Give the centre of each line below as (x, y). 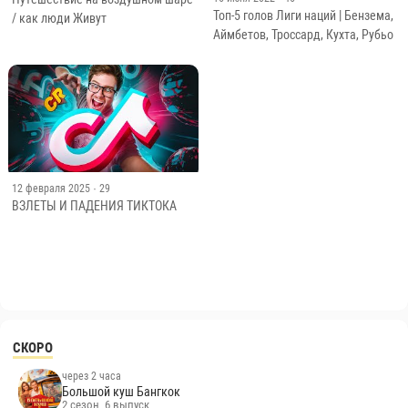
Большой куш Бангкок (122, 391)
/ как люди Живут (59, 19)
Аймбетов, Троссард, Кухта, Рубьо (303, 35)
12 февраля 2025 (51, 189)
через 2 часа (92, 376)
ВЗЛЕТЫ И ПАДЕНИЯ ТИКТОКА (94, 206)
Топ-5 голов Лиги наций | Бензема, (303, 16)
